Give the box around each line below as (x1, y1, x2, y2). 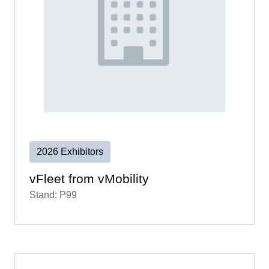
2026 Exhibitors (37, 147, 103, 157)
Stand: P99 (29, 190, 77, 201)
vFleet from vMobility (29, 172, 149, 186)
